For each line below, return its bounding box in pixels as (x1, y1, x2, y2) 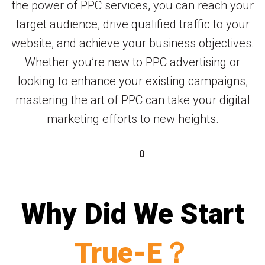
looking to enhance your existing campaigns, (17, 74, 248, 89)
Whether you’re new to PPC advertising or (25, 55, 240, 70)
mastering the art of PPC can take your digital (15, 93, 250, 108)
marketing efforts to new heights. (46, 112, 219, 127)
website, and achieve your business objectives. (11, 36, 254, 51)
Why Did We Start (21, 196, 244, 231)
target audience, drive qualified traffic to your (15, 17, 250, 32)
